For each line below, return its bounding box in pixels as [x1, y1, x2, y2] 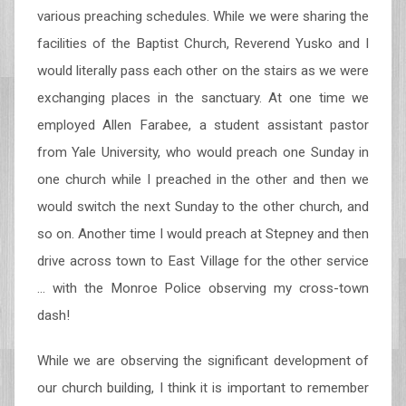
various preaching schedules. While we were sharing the [36, 8, 370, 24]
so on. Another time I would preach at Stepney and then [36, 226, 370, 242]
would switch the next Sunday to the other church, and [36, 198, 370, 215]
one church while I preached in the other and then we [36, 171, 370, 188]
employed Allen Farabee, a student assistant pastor [36, 117, 370, 133]
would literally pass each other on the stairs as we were [36, 63, 370, 79]
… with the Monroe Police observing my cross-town [36, 280, 370, 296]
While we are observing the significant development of [36, 353, 370, 369]
